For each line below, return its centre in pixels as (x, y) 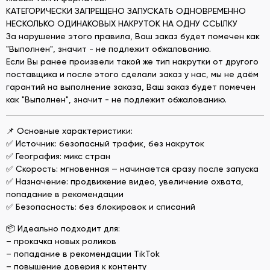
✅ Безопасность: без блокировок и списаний (101, 206)
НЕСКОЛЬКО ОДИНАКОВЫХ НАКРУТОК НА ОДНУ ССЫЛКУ (122, 23)
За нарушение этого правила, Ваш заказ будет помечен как (133, 36)
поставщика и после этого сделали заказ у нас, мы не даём (132, 74)
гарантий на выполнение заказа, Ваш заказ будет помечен (131, 86)
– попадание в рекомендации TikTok (83, 253)
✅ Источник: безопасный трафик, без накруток (105, 143)
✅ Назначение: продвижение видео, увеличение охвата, (125, 181)
